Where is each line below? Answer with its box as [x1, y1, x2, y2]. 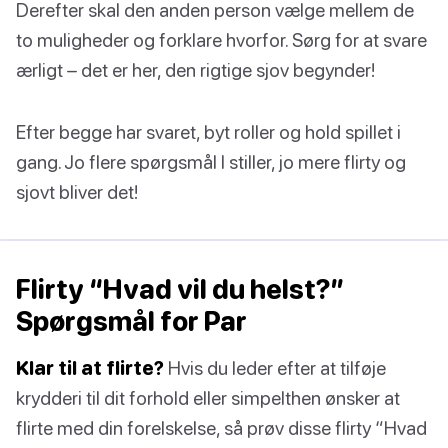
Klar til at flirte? [16, 356, 164, 380]
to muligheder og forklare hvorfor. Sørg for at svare [16, 28, 427, 52]
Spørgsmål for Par [16, 305, 247, 338]
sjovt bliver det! [16, 180, 138, 204]
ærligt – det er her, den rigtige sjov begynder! [16, 58, 375, 82]
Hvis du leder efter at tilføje [164, 356, 386, 380]
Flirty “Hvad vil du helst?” [16, 273, 345, 306]
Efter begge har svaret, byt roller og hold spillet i [16, 120, 401, 144]
